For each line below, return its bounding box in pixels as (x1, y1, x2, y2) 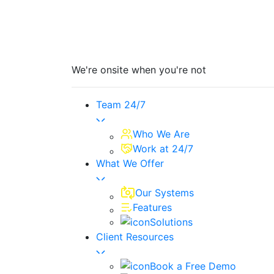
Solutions (150, 216, 193, 228)
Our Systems (135, 187, 194, 199)
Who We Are (133, 128, 190, 140)
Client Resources (96, 231, 174, 243)
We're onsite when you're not (72, 64, 206, 76)
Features (133, 201, 172, 213)
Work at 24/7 (133, 143, 193, 155)
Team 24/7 (96, 98, 146, 111)
